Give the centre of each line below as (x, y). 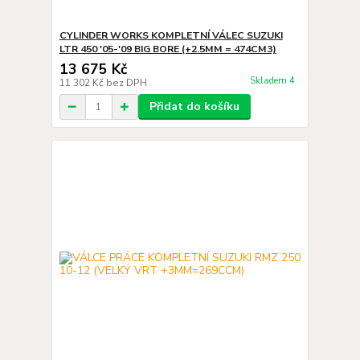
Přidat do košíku (194, 106)
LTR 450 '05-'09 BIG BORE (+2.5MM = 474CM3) (168, 49)
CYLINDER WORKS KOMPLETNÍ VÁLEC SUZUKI (171, 35)
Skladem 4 (273, 81)
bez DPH (126, 83)
